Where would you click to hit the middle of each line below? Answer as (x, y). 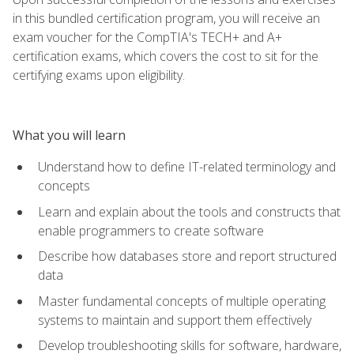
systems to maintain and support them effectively (175, 320)
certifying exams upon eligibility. (99, 75)
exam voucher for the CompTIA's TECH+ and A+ (147, 37)
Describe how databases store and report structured (187, 256)
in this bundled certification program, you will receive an (166, 18)
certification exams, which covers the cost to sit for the (166, 56)
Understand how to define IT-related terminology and (187, 166)
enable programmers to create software (151, 230)
